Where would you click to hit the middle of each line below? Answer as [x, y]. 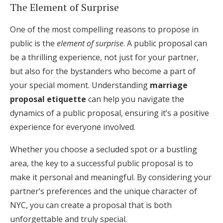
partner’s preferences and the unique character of [104, 191]
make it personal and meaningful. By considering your [111, 177]
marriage [169, 85]
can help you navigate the [135, 99]
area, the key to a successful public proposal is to [102, 163]
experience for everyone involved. [73, 127]
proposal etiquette [48, 99]
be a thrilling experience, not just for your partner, [104, 57]
